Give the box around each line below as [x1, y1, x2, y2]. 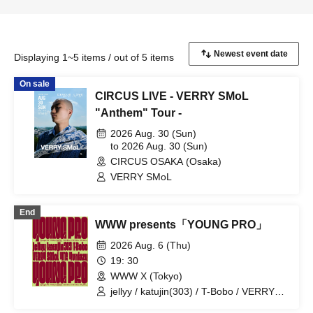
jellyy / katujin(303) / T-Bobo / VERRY [110, 286, 275, 297]
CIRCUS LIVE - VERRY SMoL [95, 90, 249, 102]
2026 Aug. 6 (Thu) [110, 240, 191, 251]
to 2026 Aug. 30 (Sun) [110, 140, 208, 152]
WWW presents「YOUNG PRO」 [95, 219, 267, 231]
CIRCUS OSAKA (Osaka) [110, 156, 221, 167]
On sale [20, 79, 50, 89]
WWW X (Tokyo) [110, 270, 182, 282]
